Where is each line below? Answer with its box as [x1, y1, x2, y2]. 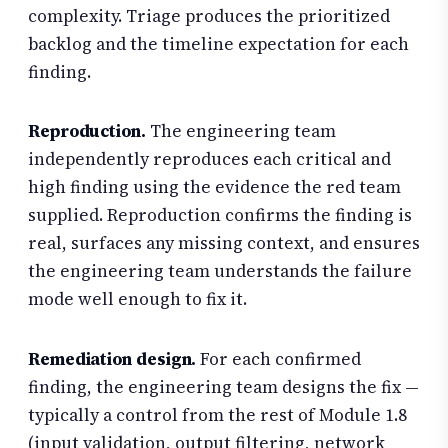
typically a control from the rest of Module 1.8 [28, 402, 407, 427]
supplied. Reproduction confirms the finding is [28, 203, 412, 228]
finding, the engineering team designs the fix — [28, 374, 419, 399]
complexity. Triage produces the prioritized [28, 3, 390, 28]
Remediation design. [28, 346, 197, 371]
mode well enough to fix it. [28, 287, 247, 312]
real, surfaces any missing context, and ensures [28, 231, 420, 256]
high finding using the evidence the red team [28, 175, 401, 200]
